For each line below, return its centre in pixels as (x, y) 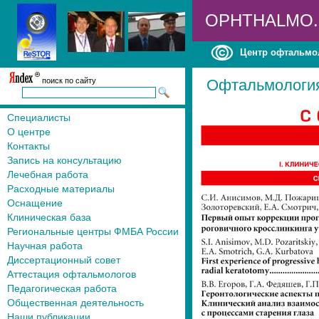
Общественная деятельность (75, 303)
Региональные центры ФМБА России (93, 231)
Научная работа (45, 246)
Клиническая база (49, 217)
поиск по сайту (68, 80)
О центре (29, 132)
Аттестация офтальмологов (72, 274)
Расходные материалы (61, 189)
